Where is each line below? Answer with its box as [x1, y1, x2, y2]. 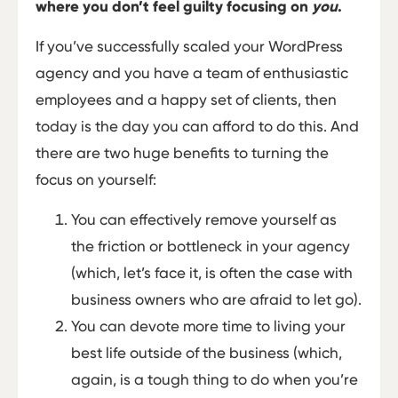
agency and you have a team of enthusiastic [36, 64, 348, 83]
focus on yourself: [36, 171, 156, 189]
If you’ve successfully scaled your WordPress [36, 37, 343, 56]
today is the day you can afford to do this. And [36, 117, 359, 136]
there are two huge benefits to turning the [36, 144, 329, 163]
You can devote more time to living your [71, 316, 346, 335]
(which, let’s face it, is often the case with [71, 263, 353, 282]
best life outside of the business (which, [71, 343, 342, 362]
